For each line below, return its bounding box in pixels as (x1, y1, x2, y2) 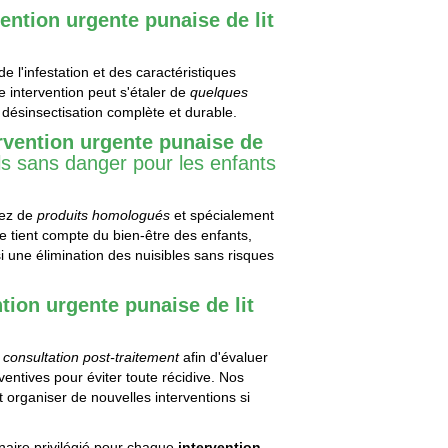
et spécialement (170, 207, 275, 224)
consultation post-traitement (3, 349, 180, 366)
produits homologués (37, 207, 171, 224)
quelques (190, 84, 249, 101)
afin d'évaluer (179, 349, 269, 366)
